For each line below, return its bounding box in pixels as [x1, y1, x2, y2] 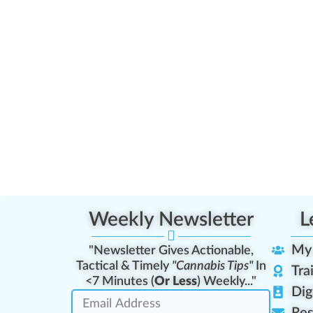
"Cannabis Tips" [171, 260, 253, 273]
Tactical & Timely [75, 260, 172, 273]
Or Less [154, 275, 197, 289]
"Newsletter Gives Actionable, [88, 245, 254, 258]
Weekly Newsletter [88, 210, 254, 230]
